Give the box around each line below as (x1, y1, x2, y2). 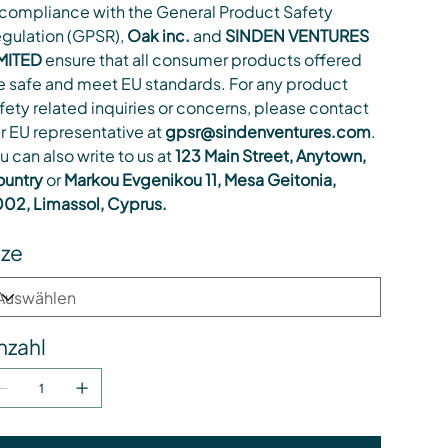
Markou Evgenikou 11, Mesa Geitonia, (60, 169, 336, 190)
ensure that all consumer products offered (41, 49, 362, 70)
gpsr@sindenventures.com (164, 121, 371, 142)
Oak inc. (126, 25, 190, 46)
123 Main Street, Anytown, (174, 145, 366, 166)
